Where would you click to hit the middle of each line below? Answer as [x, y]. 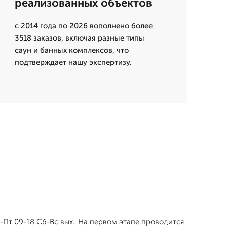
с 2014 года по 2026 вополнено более [83, 26]
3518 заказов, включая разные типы [79, 38]
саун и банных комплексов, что [71, 50]
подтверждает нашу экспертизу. [73, 63]
